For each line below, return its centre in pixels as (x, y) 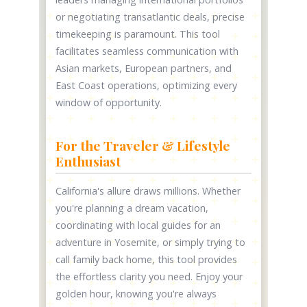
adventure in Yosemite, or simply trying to (151, 243)
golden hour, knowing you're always (136, 294)
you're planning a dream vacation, (132, 208)
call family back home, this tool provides (147, 260)
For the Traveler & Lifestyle (143, 146)
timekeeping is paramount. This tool (138, 34)
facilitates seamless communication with (147, 51)
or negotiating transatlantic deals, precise (150, 17)
